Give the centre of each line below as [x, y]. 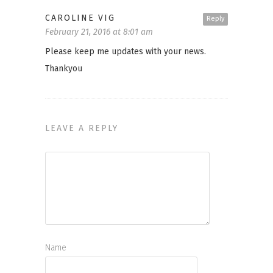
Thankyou [64, 68]
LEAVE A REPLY [82, 128]
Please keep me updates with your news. [126, 51]
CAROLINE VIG [80, 18]
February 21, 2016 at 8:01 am [99, 32]
